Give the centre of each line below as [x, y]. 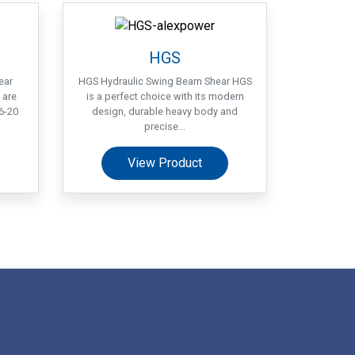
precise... [165, 126]
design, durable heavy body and [165, 111]
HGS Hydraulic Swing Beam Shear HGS [165, 81]
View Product [165, 162]
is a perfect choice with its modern [165, 96]
